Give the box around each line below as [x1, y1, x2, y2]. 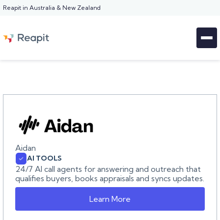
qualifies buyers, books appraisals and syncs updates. [15, 173, 204, 183]
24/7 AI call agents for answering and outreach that [15, 164, 201, 174]
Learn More [89, 193, 131, 204]
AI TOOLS [27, 154, 62, 163]
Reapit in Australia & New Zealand [3, 4, 101, 11]
